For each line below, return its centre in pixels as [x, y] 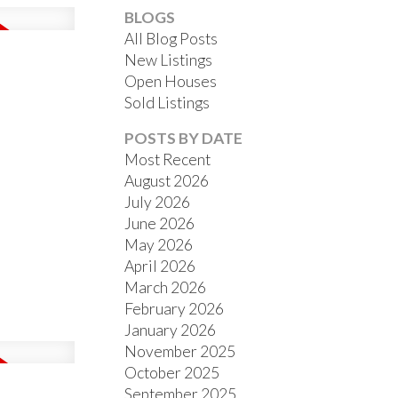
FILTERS [53, 170]
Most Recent [168, 160]
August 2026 [167, 181]
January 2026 [171, 330]
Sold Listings [167, 103]
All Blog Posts [171, 39]
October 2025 [172, 373]
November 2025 [180, 352]
